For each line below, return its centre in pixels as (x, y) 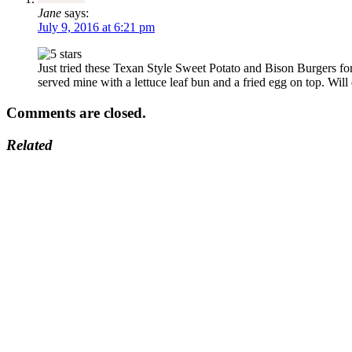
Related (29, 145)
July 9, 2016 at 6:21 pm (96, 27)
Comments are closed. (76, 113)
